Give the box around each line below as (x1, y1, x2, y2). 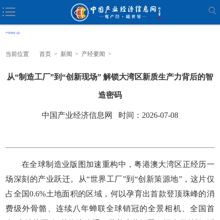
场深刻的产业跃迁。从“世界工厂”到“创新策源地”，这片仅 (5, 174, 215, 183)
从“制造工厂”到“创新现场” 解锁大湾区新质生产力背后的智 (7, 72, 213, 81)
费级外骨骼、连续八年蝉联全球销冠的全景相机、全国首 (5, 204, 215, 213)
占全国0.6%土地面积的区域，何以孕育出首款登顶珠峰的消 (5, 189, 215, 198)
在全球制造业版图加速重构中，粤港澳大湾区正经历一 (5, 160, 215, 168)
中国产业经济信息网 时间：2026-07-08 (42, 110, 178, 119)
